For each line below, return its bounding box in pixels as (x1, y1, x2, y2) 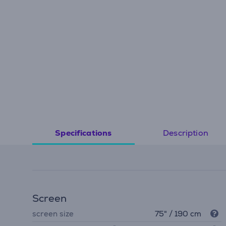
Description (163, 127, 208, 138)
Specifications (55, 128, 112, 139)
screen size (32, 208, 74, 218)
